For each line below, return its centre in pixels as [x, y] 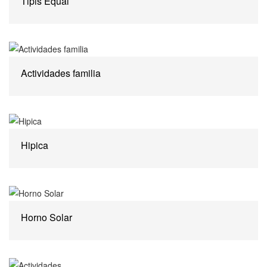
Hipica [35, 145]
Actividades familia [61, 73]
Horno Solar [46, 217]
